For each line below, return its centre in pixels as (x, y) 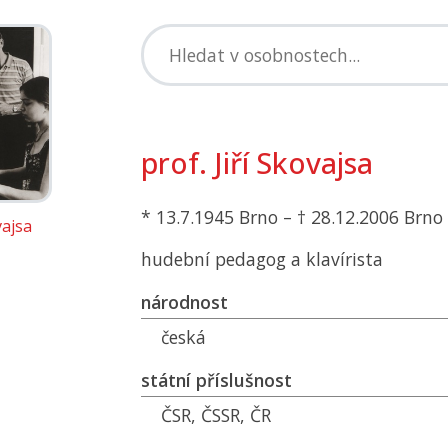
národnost (184, 302)
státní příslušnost (216, 380)
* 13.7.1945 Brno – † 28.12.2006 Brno (292, 217)
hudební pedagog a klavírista (262, 259)
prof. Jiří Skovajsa (257, 162)
